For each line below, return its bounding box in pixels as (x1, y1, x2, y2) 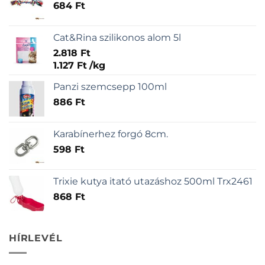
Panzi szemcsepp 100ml (53, 81, 167, 93)
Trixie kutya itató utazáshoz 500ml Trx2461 (53, 176, 253, 188)
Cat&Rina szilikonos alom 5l (53, 32, 181, 44)
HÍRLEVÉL (9, 232, 63, 244)
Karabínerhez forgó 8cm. (53, 128, 168, 140)
